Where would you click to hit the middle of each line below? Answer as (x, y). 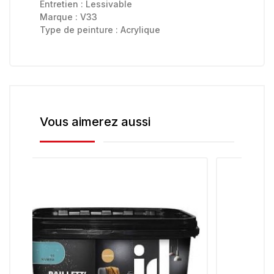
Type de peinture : (80, 30)
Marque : (60, 17)
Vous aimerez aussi (95, 122)
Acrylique (140, 30)
